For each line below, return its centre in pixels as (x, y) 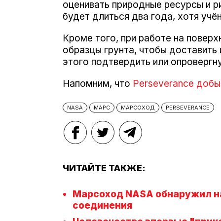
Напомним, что (98, 83)
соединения (102, 205)
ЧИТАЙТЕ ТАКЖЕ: (104, 168)
